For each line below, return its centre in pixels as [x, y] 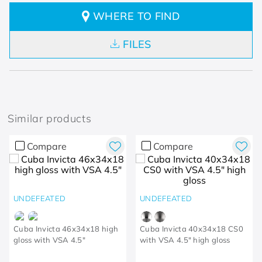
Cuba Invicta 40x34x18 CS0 [192, 229]
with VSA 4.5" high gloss [185, 240]
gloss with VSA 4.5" [50, 240]
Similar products [50, 118]
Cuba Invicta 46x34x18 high [66, 229]
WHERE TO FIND [137, 16]
